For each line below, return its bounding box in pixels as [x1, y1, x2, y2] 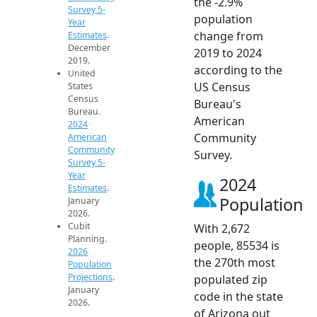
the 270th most [194, 255, 275, 271]
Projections [68, 271, 113, 284]
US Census [194, 79, 250, 96]
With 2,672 [194, 221, 250, 237]
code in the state [194, 289, 283, 305]
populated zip [194, 272, 267, 288]
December [68, 42, 110, 54]
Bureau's [194, 96, 241, 113]
